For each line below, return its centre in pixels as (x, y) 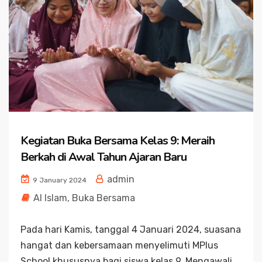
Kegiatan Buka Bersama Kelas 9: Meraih (118, 141)
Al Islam (50, 198)
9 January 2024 (59, 180)
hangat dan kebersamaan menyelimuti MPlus (119, 246)
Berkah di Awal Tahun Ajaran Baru (104, 157)
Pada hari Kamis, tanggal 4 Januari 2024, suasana (131, 230)
